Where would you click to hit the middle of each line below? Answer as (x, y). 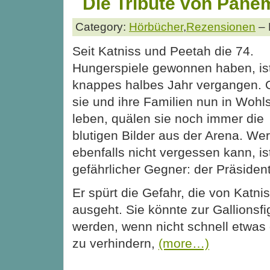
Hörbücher (156, 27)
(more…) (184, 243)
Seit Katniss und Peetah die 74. (163, 51)
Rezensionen (221, 27)
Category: (102, 27)
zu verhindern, (115, 243)
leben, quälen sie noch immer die (168, 119)
